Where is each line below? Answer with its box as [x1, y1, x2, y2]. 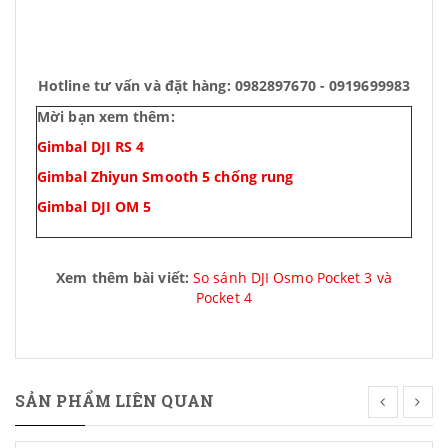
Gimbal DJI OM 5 [37, 197, 152, 216]
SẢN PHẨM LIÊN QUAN [15, 390, 214, 412]
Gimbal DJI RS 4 [37, 137, 145, 156]
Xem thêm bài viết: [56, 268, 194, 287]
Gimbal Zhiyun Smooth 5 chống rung [37, 167, 294, 186]
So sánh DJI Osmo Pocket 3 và [193, 268, 392, 287]
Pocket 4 [196, 288, 252, 307]
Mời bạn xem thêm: [37, 107, 175, 126]
